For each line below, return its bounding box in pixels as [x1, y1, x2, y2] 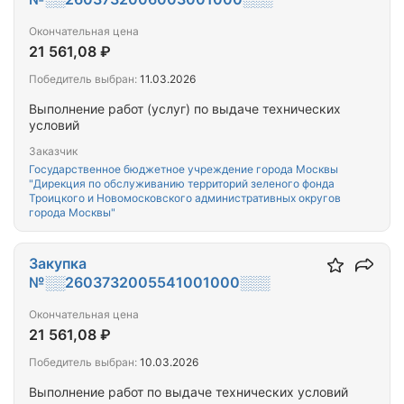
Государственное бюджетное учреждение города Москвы [29, 162, 338, 176]
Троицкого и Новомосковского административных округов [29, 191, 341, 205]
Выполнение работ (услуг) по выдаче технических [29, 101, 341, 116]
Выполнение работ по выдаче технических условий [29, 384, 348, 399]
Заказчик [29, 144, 78, 158]
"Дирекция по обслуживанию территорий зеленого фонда [29, 177, 335, 190]
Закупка [29, 254, 87, 272]
